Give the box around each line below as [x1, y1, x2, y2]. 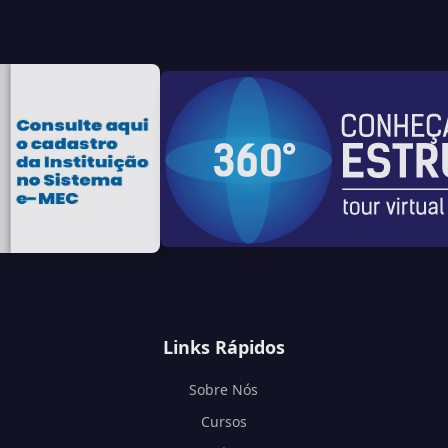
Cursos [200, 412, 247, 432]
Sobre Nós [189, 380, 259, 400]
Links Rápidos [162, 335, 285, 360]
